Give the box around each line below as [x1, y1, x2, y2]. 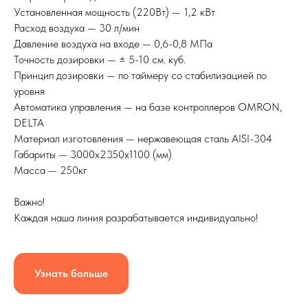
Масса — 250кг [14, 164, 87, 177]
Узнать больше [34, 267, 108, 280]
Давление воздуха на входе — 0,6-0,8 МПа [14, 37, 212, 51]
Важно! [14, 195, 45, 209]
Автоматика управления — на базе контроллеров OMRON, [14, 100, 282, 114]
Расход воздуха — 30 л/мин [14, 21, 140, 35]
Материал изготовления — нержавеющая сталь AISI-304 [14, 132, 272, 146]
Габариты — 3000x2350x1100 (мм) [14, 148, 172, 162]
